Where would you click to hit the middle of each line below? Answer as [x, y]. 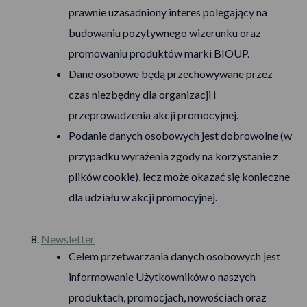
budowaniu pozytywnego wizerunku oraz [165, 33]
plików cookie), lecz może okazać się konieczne [179, 176]
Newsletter [68, 239]
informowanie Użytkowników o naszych [162, 277]
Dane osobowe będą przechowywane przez [171, 74]
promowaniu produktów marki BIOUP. [159, 53]
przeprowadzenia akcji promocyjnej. [153, 115]
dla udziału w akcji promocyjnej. [143, 197]
